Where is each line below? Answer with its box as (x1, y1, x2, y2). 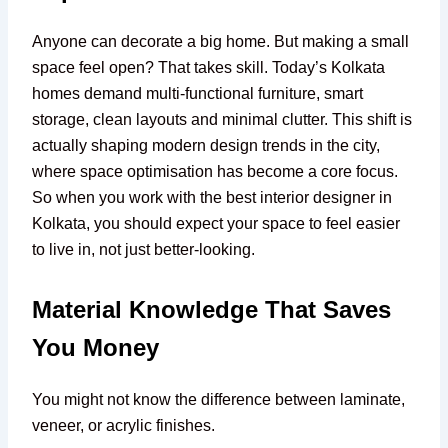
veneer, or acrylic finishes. (32, 417, 216, 434)
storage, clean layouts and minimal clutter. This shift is (32, 111, 413, 128)
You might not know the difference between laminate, (32, 391, 406, 408)
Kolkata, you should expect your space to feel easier (32, 215, 401, 232)
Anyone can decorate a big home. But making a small (32, 33, 410, 50)
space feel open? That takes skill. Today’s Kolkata (32, 59, 386, 76)
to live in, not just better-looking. (32, 241, 256, 258)
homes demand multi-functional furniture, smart (32, 85, 364, 102)
